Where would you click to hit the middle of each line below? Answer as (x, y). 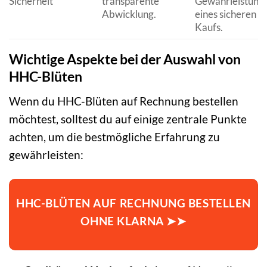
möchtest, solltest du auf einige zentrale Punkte (128, 119)
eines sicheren (225, 14)
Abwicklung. (129, 14)
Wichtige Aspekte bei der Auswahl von (125, 59)
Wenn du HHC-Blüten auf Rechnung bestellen (124, 101)
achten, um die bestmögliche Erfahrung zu (114, 136)
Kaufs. (209, 27)
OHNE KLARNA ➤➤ (133, 221)
